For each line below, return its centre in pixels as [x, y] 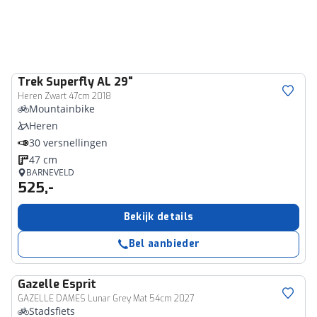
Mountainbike [62, 109]
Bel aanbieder [164, 244]
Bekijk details [158, 217]
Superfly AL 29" [90, 82]
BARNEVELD [50, 172]
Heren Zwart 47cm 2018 [64, 96]
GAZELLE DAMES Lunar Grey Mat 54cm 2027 [106, 299]
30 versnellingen [68, 143]
